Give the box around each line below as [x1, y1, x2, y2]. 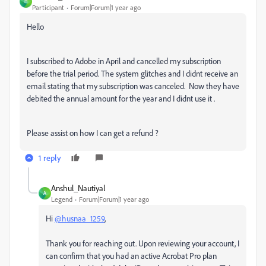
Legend [51, 194, 72, 204]
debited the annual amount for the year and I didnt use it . [27, 93, 217, 103]
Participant [32, 2, 64, 12]
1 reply [39, 152, 61, 163]
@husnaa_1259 [55, 213, 104, 223]
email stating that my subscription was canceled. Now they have [27, 80, 239, 91]
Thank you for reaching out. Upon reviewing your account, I [46, 237, 239, 248]
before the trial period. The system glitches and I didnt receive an [27, 68, 238, 78]
